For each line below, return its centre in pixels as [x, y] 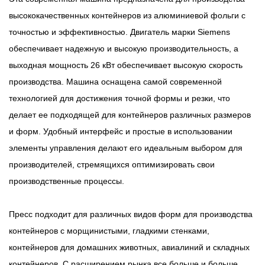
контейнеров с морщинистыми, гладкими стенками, [109, 231]
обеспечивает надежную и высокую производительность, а [124, 49]
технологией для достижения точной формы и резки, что [119, 98]
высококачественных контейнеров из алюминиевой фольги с [127, 16]
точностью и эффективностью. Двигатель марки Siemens [119, 32]
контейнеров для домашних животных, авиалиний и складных [129, 248]
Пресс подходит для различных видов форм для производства [131, 214]
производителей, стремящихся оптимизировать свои [112, 165]
